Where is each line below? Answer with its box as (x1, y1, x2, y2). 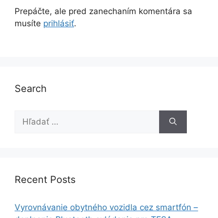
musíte (15, 18, 43, 29)
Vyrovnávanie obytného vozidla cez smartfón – (15, 202, 198, 212)
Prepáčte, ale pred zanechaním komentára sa (15, 6, 192, 17)
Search (15, 82, 47, 94)
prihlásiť (43, 18, 74, 29)
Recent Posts (15, 173, 75, 185)
